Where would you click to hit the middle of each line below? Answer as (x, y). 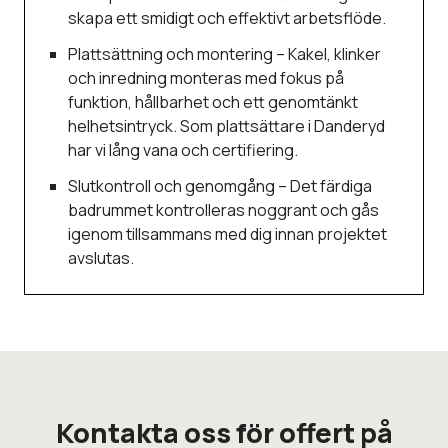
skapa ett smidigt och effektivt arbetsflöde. (227, 18)
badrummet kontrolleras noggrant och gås (224, 210)
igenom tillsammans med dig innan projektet (228, 234)
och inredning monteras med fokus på (206, 78)
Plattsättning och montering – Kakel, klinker (225, 54)
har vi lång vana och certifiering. (183, 150)
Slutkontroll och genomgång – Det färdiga (220, 186)
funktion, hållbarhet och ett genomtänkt (213, 102)
